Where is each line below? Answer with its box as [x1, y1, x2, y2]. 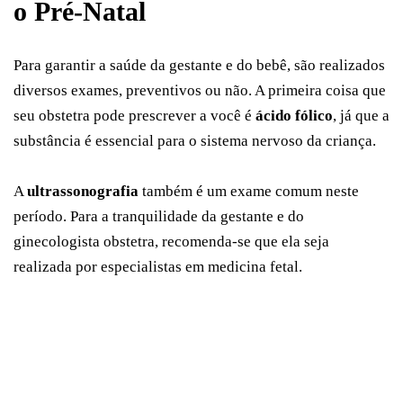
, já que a [333, 107, 390, 125]
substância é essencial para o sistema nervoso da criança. [13, 132, 376, 150]
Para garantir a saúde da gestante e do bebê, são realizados [13, 57, 385, 75]
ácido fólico [255, 107, 333, 125]
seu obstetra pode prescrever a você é [13, 107, 255, 125]
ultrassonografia [27, 183, 139, 201]
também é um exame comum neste [139, 183, 359, 201]
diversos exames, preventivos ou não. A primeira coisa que [13, 82, 386, 100]
